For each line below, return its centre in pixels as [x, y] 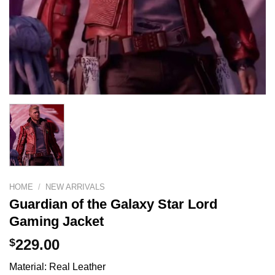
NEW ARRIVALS [76, 187]
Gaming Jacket [56, 222]
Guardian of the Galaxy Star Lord [113, 204]
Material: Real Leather [57, 267]
